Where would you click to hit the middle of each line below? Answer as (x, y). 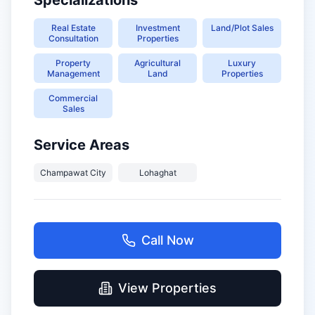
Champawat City (73, 173)
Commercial (73, 98)
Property (73, 63)
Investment (157, 28)
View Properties (167, 288)
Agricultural (157, 63)
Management (73, 73)
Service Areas (82, 145)
